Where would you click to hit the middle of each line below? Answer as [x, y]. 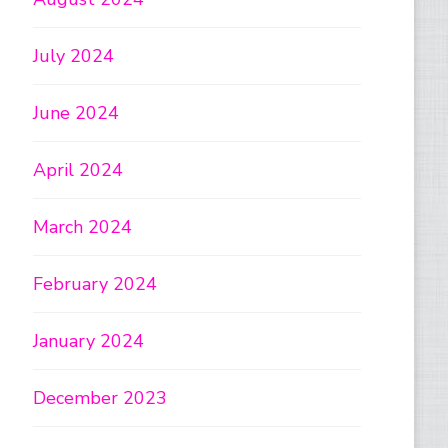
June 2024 [76, 113]
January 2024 [89, 341]
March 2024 [83, 227]
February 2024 [95, 284]
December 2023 [100, 398]
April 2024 [78, 170]
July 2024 [74, 56]
